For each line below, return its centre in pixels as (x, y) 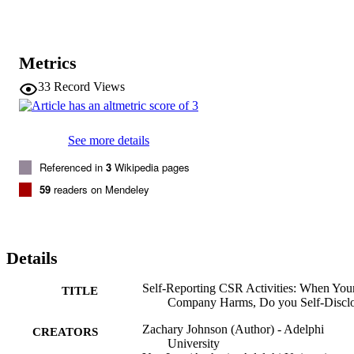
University (194, 343)
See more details (109, 140)
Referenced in (73, 167)
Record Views (89, 86)
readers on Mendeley (100, 189)
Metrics (48, 62)
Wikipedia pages (151, 167)
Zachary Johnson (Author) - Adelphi (233, 329)
